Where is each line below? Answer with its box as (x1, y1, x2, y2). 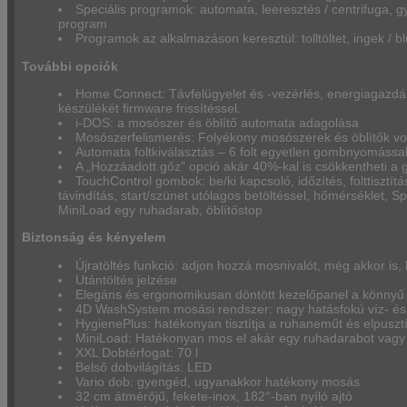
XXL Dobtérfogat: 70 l (75, 344, 199, 360)
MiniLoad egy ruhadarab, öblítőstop (58, 202, 263, 217)
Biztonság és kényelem (22, 230, 165, 245)
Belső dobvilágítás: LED (75, 359, 213, 374)
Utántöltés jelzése (75, 272, 178, 287)
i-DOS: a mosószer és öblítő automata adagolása (75, 114, 360, 130)
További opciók (22, 58, 118, 74)
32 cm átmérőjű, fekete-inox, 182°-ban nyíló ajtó (75, 388, 353, 403)
